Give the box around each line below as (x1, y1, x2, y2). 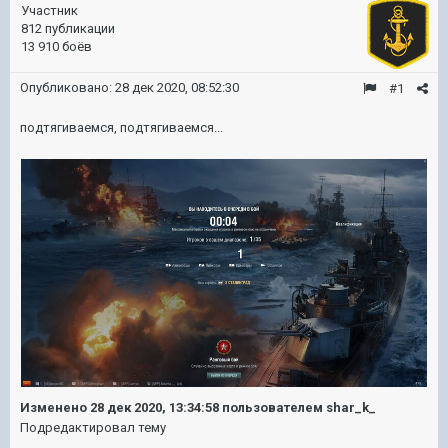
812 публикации (21, 21, 115, 36)
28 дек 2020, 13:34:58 (90, 400, 219, 415)
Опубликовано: (20, 80, 115, 95)
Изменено (20, 400, 90, 415)
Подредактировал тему (20, 420, 166, 435)
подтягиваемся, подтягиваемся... (20, 120, 223, 135)
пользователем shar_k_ (219, 400, 376, 415)
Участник (21, 3, 78, 18)
